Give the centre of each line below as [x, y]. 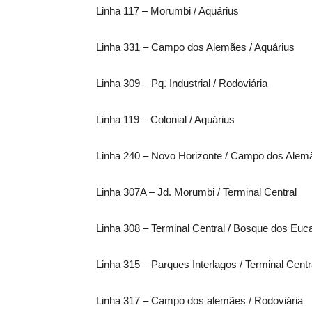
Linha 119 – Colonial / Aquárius [165, 119]
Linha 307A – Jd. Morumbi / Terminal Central [196, 192]
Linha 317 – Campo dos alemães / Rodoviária [200, 300]
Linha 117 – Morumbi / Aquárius [167, 10]
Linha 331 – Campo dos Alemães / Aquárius [195, 47]
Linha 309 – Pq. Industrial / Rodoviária [182, 83]
